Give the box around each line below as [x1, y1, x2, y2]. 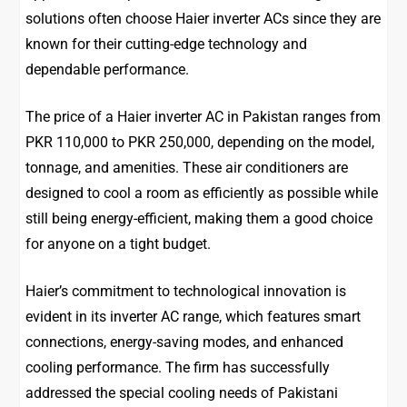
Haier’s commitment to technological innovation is [25, 283, 347, 301]
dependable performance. [25, 61, 190, 79]
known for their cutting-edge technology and [25, 35, 308, 54]
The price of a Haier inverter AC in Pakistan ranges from [25, 108, 382, 126]
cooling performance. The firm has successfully [25, 359, 331, 377]
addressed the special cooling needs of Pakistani [25, 384, 339, 402]
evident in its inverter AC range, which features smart [25, 308, 362, 326]
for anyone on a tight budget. [25, 235, 212, 253]
